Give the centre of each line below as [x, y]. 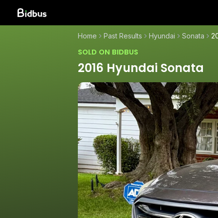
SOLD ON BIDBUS [108, 52]
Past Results [123, 36]
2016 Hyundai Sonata [141, 68]
